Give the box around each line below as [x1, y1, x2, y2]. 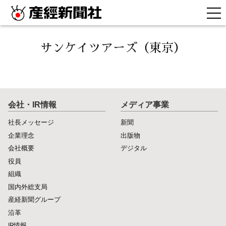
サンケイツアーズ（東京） [40, 42, 186, 54]
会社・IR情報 [8, 100, 56, 109]
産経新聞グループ [8, 195, 61, 203]
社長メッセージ [8, 118, 54, 126]
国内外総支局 [8, 182, 47, 191]
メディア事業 [121, 100, 169, 109]
